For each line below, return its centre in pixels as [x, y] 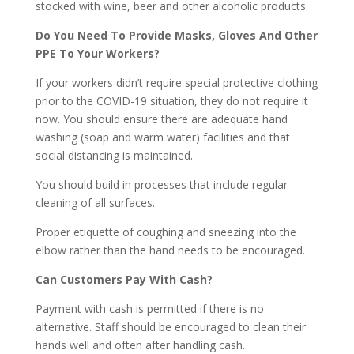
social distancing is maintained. [114, 156]
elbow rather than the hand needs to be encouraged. [170, 250]
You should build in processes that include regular [161, 185]
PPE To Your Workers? [97, 54]
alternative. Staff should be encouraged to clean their [170, 327]
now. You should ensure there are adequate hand [161, 119]
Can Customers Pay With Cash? [124, 280]
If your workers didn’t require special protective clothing [176, 83]
